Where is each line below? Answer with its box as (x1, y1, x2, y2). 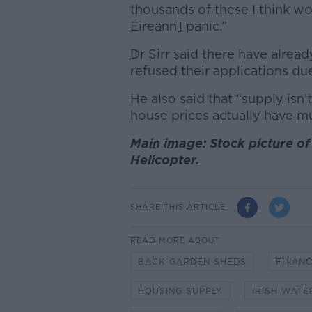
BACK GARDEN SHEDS (137, 256, 247, 267)
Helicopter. (130, 152, 199, 167)
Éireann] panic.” (130, 18, 227, 33)
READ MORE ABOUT (130, 235, 220, 245)
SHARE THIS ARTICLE (130, 202, 226, 212)
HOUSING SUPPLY (137, 285, 223, 296)
